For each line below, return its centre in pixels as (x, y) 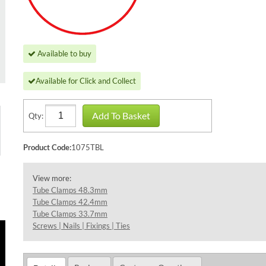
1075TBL (88, 147)
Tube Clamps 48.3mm (70, 190)
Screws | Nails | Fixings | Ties (81, 226)
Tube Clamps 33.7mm (70, 214)
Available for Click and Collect (86, 81)
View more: (52, 178)
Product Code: (47, 147)
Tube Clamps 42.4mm (70, 202)
